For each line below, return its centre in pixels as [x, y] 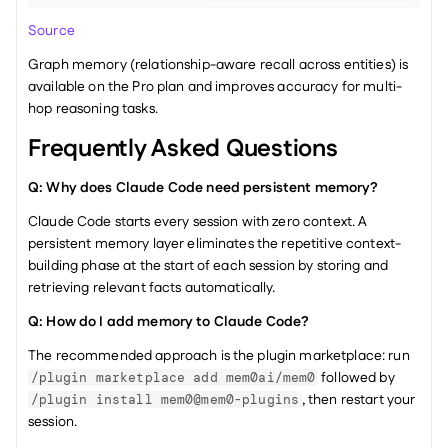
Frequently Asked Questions [183, 148]
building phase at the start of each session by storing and [208, 265]
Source [51, 30]
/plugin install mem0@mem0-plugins [165, 399]
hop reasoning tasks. [93, 108]
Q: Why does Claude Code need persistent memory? [203, 187]
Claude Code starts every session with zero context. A [198, 221]
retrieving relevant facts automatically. [152, 287]
